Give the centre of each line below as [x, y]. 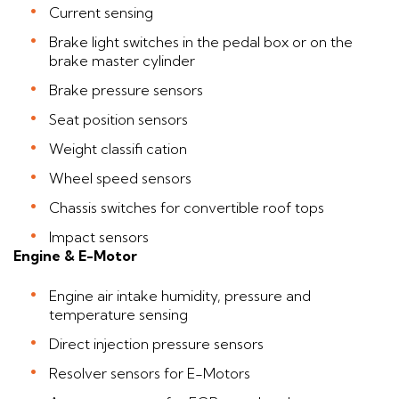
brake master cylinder [122, 61]
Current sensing [101, 13]
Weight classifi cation [118, 149]
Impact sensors [99, 237]
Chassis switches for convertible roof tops [187, 208]
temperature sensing [118, 315]
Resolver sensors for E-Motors [150, 374]
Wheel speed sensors [120, 179]
